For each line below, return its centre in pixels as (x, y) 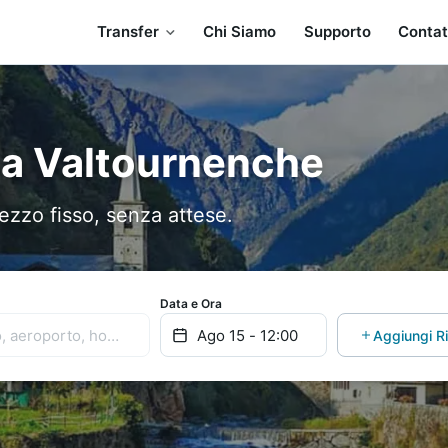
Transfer (127, 31)
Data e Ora (190, 303)
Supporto (337, 31)
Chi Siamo (240, 31)
